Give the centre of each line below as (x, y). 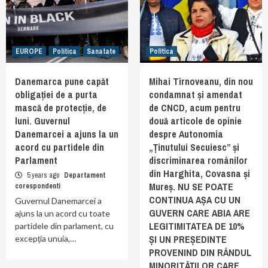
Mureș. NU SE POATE (191, 187)
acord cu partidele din (60, 147)
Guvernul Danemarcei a (58, 201)
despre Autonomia (186, 134)
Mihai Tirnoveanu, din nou (201, 81)
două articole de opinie (195, 121)
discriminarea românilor (198, 160)
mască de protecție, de (61, 108)
